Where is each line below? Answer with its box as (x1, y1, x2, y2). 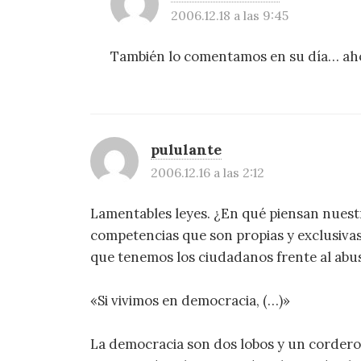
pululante (151, 139, 222, 159)
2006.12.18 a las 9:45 (171, 6, 288, 23)
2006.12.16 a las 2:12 (151, 164, 264, 180)
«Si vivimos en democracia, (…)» (90, 291, 290, 309)
